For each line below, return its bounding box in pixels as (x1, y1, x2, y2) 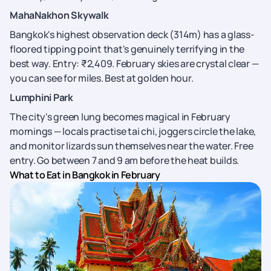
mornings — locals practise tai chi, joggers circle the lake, (10, 125, 256, 138)
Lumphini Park (10, 91, 73, 104)
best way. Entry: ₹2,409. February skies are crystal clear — (10, 57, 259, 70)
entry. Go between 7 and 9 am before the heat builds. (10, 154, 239, 167)
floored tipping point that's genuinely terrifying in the (10, 42, 244, 56)
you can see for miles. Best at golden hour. (10, 71, 194, 85)
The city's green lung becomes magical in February (10, 110, 230, 123)
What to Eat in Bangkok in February (10, 168, 160, 181)
